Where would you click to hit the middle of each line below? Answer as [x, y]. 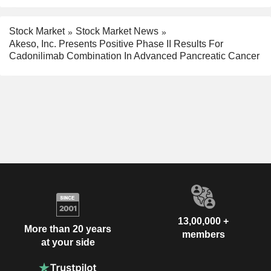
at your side [68, 242]
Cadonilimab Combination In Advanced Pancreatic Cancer [134, 56]
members [203, 235]
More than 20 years [68, 229]
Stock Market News [117, 31]
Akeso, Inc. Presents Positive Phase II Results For [116, 44]
